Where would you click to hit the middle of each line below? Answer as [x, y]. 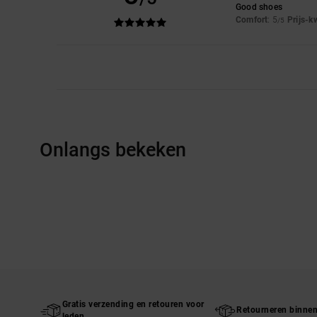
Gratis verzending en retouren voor [133, 304]
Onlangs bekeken [113, 150]
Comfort [252, 19]
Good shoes [259, 7]
